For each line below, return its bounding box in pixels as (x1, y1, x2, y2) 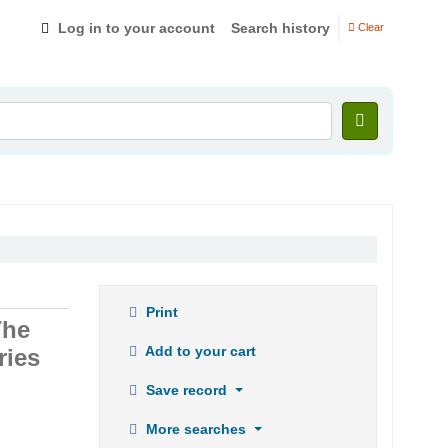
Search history (231, 19, 330, 36)
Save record (142, 382, 231, 399)
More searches (142, 421, 250, 438)
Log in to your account (58, 19, 215, 36)
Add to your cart (142, 343, 256, 360)
